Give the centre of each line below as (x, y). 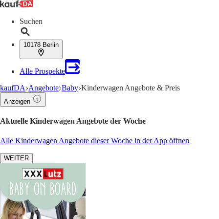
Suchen (31, 21)
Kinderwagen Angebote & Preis (131, 88)
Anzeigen (17, 101)
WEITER (16, 158)
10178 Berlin (41, 45)
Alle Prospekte (42, 71)
